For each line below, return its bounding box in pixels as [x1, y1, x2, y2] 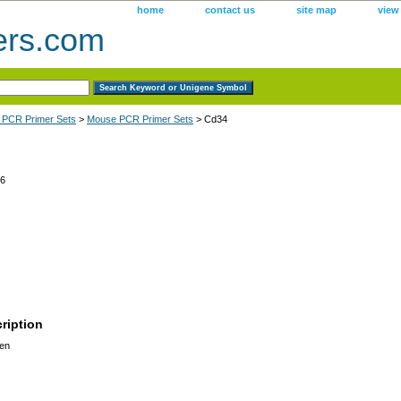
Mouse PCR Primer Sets [87, 113, 193, 124]
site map [296, 4, 337, 15]
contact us [205, 4, 255, 15]
